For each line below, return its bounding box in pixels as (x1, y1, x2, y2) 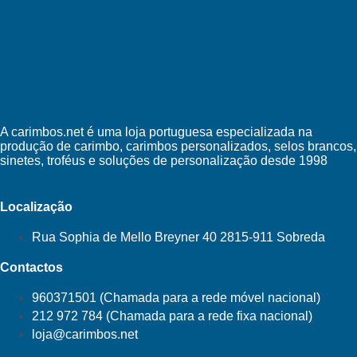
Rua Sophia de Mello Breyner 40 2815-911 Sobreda (32, 230, 325, 245)
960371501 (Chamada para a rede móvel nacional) (32, 291, 320, 305)
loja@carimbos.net (32, 328, 138, 342)
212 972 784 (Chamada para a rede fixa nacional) (32, 309, 312, 324)
